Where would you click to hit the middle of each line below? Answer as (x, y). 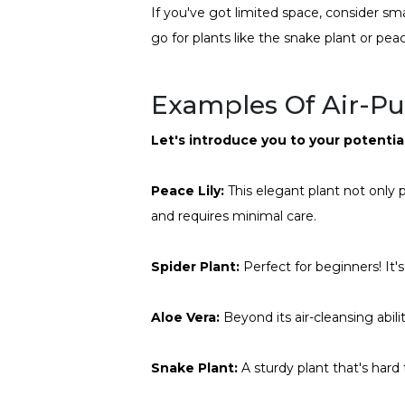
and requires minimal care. (234, 216)
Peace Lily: (188, 190)
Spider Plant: (195, 266)
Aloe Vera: (185, 317)
